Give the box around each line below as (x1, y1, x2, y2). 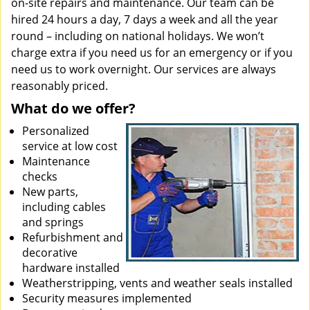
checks (22, 169, 57, 184)
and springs (22, 215, 84, 230)
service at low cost (22, 138, 118, 154)
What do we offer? (11, 99, 136, 118)
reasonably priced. (11, 78, 108, 93)
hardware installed (22, 260, 120, 275)
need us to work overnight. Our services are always (11, 62, 276, 77)
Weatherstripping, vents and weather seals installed (22, 275, 293, 291)
